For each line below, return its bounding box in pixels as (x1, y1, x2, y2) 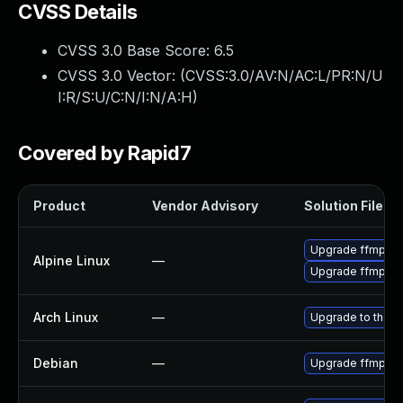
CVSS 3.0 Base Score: (58, 41, 214, 59)
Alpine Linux (33, 253, 110, 268)
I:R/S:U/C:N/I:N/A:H (58, 88, 193, 106)
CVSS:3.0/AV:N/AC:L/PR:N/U (185, 67, 383, 85)
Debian (33, 355, 78, 371)
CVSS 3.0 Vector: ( (58, 67, 185, 85)
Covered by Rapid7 (18, 141, 192, 165)
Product (33, 198, 85, 213)
